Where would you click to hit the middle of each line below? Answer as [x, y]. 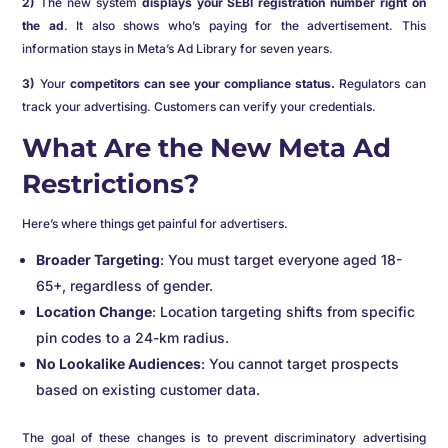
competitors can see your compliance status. [202, 83]
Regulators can [380, 83]
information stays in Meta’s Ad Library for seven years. [178, 48]
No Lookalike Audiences [119, 363]
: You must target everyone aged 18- [281, 259]
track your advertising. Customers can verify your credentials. [201, 106]
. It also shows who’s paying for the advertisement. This [244, 25]
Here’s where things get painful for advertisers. [155, 223]
